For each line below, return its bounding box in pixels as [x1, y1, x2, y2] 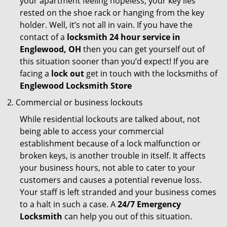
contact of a [20, 31, 67, 43]
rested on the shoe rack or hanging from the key [20, 7, 204, 18]
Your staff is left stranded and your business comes [20, 186, 216, 198]
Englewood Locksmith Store [20, 80, 132, 91]
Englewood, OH [20, 44, 81, 55]
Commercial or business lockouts [16, 97, 143, 108]
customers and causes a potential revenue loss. [20, 174, 202, 185]
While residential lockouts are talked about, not [20, 113, 200, 125]
